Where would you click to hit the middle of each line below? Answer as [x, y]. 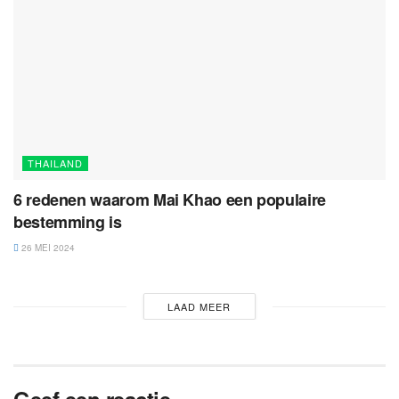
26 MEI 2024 [47, 248]
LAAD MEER [199, 307]
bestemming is [68, 222]
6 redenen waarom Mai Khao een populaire [170, 200]
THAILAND [55, 163]
